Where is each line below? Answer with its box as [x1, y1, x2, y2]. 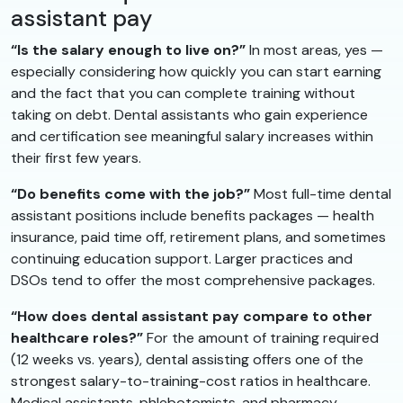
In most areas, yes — [246, 40, 383, 60]
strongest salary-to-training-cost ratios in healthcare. [11, 372, 371, 391]
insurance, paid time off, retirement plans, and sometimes [11, 228, 386, 247]
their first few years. [11, 148, 141, 168]
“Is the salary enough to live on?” [11, 40, 246, 60]
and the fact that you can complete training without [11, 84, 355, 103]
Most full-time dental [250, 184, 391, 204]
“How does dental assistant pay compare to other [11, 307, 372, 327]
